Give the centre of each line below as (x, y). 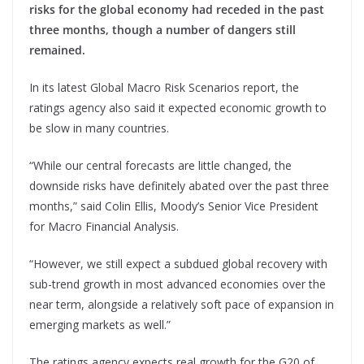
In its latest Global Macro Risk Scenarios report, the (164, 88)
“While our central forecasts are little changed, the (160, 166)
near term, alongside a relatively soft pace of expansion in (182, 305)
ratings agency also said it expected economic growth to (178, 108)
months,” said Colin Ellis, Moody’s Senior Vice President (174, 206)
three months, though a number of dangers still (162, 30)
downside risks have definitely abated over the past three (179, 186)
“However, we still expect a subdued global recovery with (178, 264)
